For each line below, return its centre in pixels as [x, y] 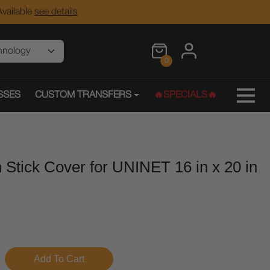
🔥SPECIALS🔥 [185, 95]
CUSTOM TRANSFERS [83, 95]
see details [56, 12]
